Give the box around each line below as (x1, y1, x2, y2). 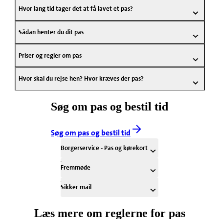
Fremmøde (61, 163, 91, 172)
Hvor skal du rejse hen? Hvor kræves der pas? (18, 74, 144, 83)
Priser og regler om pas (18, 51, 82, 60)
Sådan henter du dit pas (18, 28, 84, 36)
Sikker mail (61, 183, 92, 192)
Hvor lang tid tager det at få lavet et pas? (18, 4, 133, 13)
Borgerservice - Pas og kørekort (61, 144, 148, 153)
